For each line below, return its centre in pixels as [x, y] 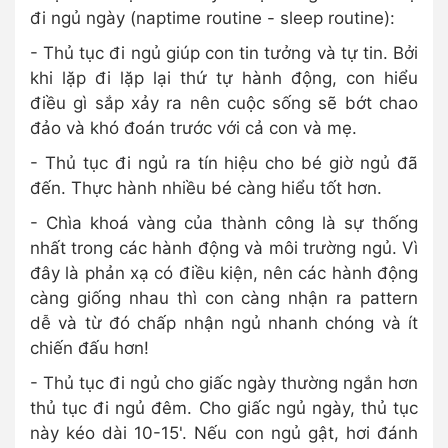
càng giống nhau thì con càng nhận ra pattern [224, 297]
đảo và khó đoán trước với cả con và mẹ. [193, 127]
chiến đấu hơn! [89, 347]
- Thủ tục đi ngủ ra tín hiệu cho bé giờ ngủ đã [224, 162]
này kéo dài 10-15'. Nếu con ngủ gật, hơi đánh [224, 432]
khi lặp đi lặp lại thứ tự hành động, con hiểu [224, 77]
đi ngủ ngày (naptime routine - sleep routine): [212, 17]
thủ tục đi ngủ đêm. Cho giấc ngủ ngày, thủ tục [224, 407]
